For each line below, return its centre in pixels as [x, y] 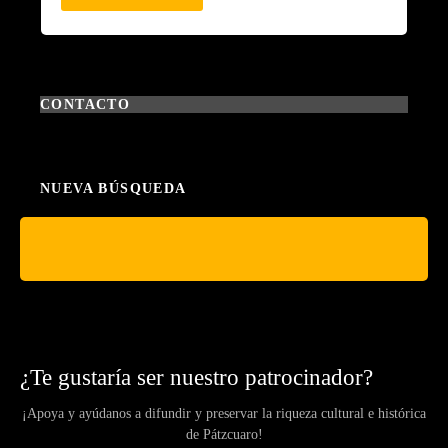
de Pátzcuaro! [224, 434]
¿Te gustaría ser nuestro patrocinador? [196, 376]
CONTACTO [85, 104]
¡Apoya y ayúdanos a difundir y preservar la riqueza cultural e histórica [224, 413]
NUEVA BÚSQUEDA [113, 188]
